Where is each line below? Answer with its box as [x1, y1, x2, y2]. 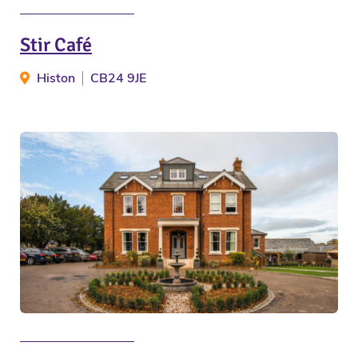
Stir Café [20, 33, 92, 58]
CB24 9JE [90, 70, 146, 88]
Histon [34, 70, 78, 88]
